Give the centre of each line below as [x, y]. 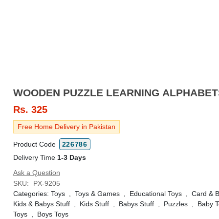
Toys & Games [97, 194]
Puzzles [175, 204]
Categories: [32, 194]
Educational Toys [155, 194]
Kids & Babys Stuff [41, 204]
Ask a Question [36, 173]
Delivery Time [35, 157]
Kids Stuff [94, 204]
